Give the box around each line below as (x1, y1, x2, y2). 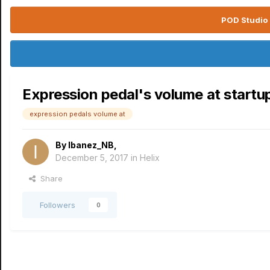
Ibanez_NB (68, 140, 114, 150)
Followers (40, 200, 75, 210)
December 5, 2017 (55, 152, 128, 163)
